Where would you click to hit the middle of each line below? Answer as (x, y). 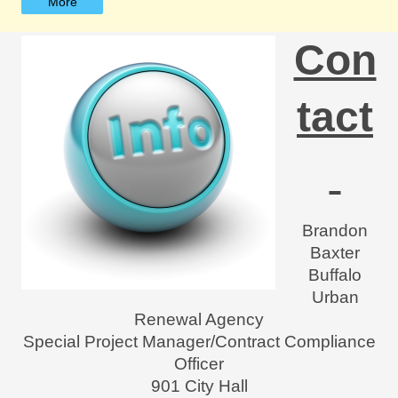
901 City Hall (199, 386)
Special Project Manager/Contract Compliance (199, 342)
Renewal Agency (199, 320)
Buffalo (335, 275)
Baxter (335, 253)
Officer (199, 364)
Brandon (335, 231)
